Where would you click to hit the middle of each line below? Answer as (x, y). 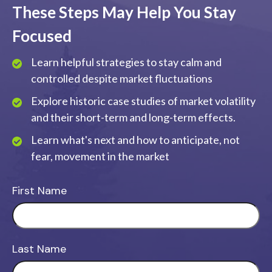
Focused (42, 36)
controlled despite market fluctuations (122, 79)
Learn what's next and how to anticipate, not (135, 140)
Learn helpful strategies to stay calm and (126, 62)
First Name (39, 191)
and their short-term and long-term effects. (133, 117)
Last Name (39, 249)
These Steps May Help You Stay (124, 12)
